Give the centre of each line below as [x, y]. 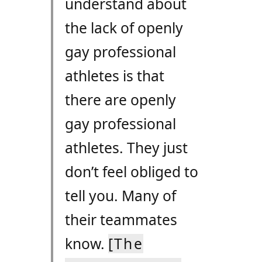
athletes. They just [126, 148]
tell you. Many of [120, 196]
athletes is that [114, 76]
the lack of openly [124, 28]
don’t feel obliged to [131, 172]
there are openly [120, 100]
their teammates [121, 220]
